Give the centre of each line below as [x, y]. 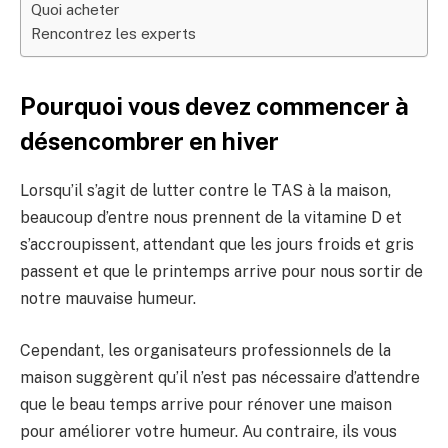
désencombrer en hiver [149, 141]
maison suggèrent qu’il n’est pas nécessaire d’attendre [220, 377]
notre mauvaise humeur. [108, 299]
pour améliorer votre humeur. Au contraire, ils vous [208, 431]
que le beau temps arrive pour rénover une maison [206, 404]
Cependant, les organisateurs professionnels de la [205, 350]
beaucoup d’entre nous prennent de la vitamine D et [211, 218]
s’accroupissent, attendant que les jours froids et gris [217, 245]
